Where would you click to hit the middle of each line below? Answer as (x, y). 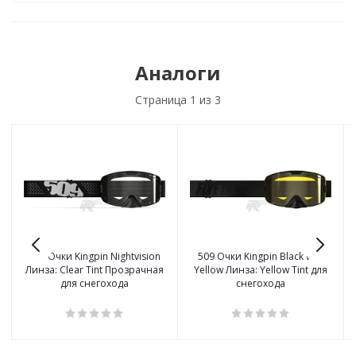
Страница (163, 100)
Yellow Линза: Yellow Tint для (261, 270)
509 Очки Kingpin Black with (261, 257)
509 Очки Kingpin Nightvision (95, 257)
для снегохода (95, 284)
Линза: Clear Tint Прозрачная (95, 270)
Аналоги (178, 73)
